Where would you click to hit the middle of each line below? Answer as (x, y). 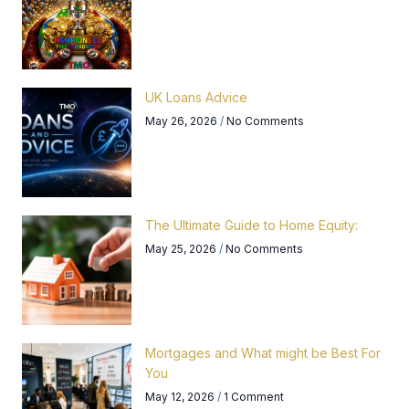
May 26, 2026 (183, 121)
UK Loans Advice (196, 97)
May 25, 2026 (182, 248)
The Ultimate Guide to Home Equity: (252, 225)
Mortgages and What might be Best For (263, 352)
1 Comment (252, 396)
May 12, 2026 (181, 396)
